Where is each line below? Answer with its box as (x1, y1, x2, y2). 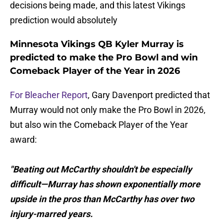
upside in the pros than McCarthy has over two (10, 194, 194, 205)
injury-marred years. (10, 209, 93, 220)
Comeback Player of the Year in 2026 (10, 65, 180, 77)
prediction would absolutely (10, 15, 117, 26)
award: (10, 134, 37, 145)
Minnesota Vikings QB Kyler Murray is (10, 39, 184, 50)
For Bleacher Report (10, 90, 88, 101)
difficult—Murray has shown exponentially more (10, 179, 200, 190)
